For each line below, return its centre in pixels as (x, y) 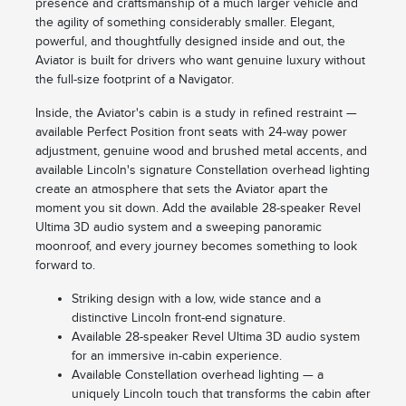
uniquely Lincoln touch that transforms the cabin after (221, 394)
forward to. (65, 266)
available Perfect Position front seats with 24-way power (191, 132)
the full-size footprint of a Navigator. (134, 80)
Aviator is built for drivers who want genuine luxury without (200, 61)
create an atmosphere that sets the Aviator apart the (181, 189)
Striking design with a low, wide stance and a (196, 299)
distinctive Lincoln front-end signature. (178, 318)
